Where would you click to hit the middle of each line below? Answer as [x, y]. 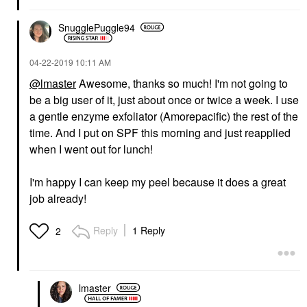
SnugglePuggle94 [97, 27]
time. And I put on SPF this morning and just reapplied [160, 133]
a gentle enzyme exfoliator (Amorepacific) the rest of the [164, 116]
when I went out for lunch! [91, 149]
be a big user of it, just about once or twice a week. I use [164, 100]
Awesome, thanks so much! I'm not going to [182, 83]
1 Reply [149, 230]
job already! [58, 198]
